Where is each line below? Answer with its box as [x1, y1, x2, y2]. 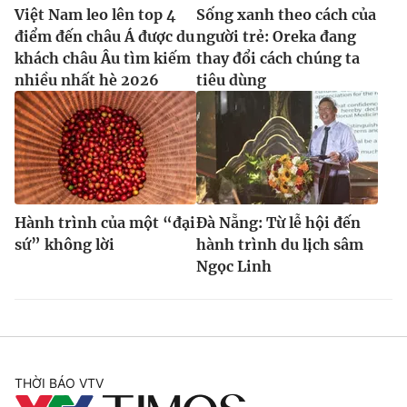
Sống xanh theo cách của [196, 5, 376, 24]
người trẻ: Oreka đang [196, 26, 356, 45]
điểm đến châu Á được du [15, 26, 194, 45]
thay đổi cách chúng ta [196, 48, 360, 67]
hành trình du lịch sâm [196, 234, 363, 253]
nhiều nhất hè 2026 [15, 70, 159, 89]
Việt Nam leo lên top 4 [15, 5, 176, 24]
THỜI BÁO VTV [15, 374, 104, 391]
